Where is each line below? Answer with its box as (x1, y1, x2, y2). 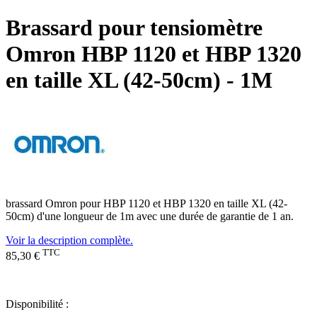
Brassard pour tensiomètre (6, 14, 263, 40)
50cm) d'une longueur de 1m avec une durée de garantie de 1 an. (6, 209, 294, 222)
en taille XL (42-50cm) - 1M (6, 67, 272, 93)
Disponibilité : (6, 298, 69, 311)
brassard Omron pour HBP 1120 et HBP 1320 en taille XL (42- (6, 197, 287, 209)
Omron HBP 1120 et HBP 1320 (6, 40, 301, 67)
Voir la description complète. (6, 234, 133, 246)
